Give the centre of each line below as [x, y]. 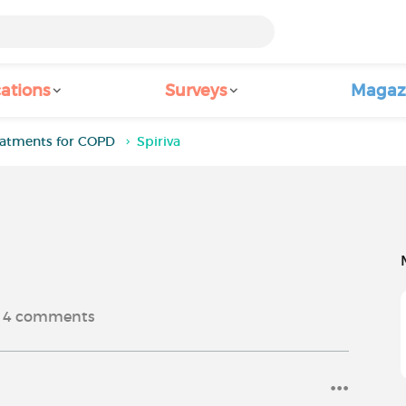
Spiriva [159, 141]
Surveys [196, 91]
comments [54, 316]
